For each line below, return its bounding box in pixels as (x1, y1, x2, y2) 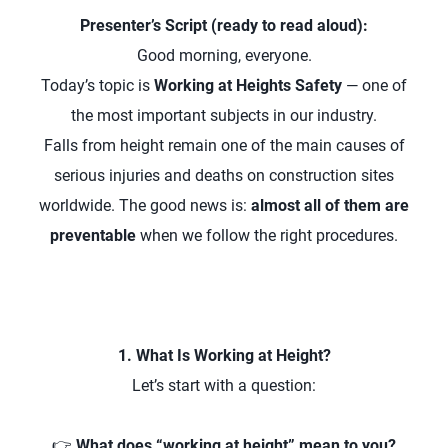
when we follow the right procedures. (136, 226, 398, 245)
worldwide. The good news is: (39, 196, 251, 215)
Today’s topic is (41, 76, 154, 95)
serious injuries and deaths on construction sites (54, 166, 394, 185)
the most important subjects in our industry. (71, 106, 377, 125)
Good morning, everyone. (136, 46, 312, 65)
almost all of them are (251, 196, 409, 215)
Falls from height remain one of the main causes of (43, 136, 405, 155)
